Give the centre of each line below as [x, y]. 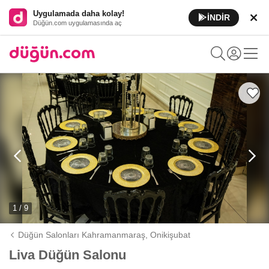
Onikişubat [171, 235]
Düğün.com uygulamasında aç [77, 23]
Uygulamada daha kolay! [79, 13]
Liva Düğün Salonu [68, 255]
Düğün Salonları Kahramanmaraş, [84, 235]
